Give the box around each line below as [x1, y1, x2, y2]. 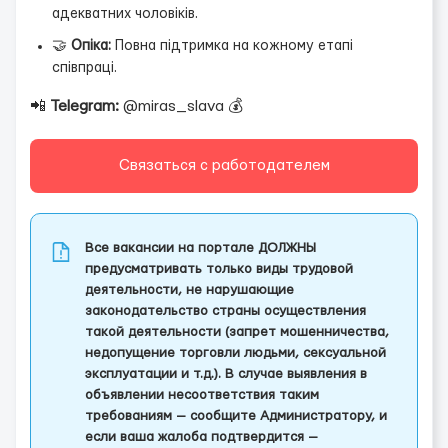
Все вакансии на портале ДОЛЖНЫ [85, 241, 316, 255]
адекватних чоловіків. [52, 7, 198, 21]
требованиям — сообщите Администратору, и [85, 409, 387, 423]
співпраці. [52, 61, 117, 75]
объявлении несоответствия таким [85, 388, 319, 402]
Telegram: [50, 99, 119, 114]
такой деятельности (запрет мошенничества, [85, 325, 389, 339]
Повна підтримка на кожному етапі [111, 39, 353, 53]
